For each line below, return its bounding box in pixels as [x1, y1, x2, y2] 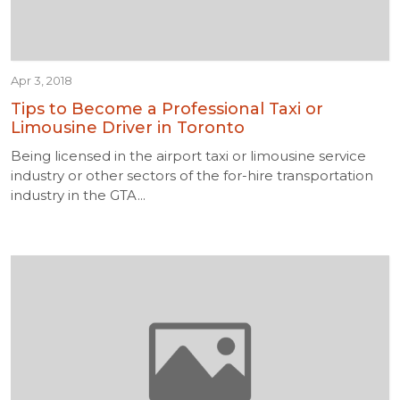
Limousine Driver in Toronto [11, 118, 245, 137]
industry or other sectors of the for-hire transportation [11, 167, 373, 184]
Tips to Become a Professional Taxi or [11, 99, 323, 119]
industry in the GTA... [11, 187, 146, 204]
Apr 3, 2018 [11, 73, 72, 87]
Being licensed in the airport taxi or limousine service [11, 147, 366, 164]
